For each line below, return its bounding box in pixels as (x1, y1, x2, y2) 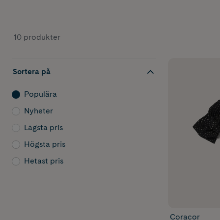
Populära (24, 89, 57, 99)
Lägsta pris (24, 123, 63, 133)
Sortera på (13, 67, 51, 76)
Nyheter (24, 106, 53, 116)
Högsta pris (24, 139, 65, 149)
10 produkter (14, 32, 60, 42)
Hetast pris (24, 156, 63, 166)
